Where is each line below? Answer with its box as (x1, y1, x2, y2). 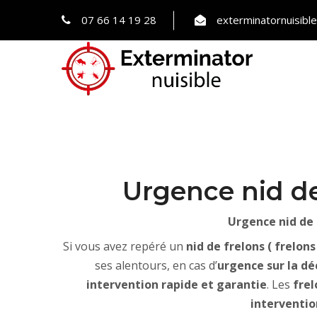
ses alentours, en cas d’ (94, 258, 217, 273)
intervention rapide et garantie (86, 277, 267, 292)
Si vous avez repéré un (63, 238, 186, 254)
